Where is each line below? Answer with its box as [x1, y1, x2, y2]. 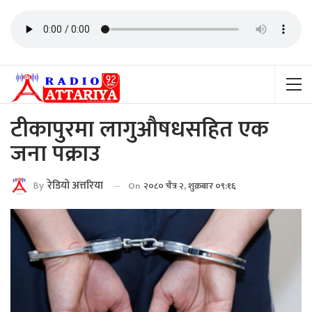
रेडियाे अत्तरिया [47, 177, 103, 195]
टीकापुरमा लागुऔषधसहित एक [10, 111, 268, 149]
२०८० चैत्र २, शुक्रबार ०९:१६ [143, 178, 236, 194]
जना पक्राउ [10, 135, 100, 173]
